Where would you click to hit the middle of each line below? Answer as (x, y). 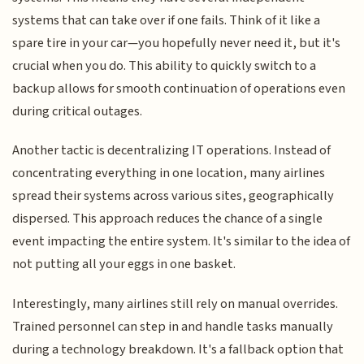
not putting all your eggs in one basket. (124, 264)
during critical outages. (78, 111)
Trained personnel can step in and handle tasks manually (173, 326)
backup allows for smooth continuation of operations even (179, 88)
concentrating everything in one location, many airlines (169, 173)
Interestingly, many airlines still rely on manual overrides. (175, 303)
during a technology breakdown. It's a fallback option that (178, 349)
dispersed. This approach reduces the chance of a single (168, 219)
